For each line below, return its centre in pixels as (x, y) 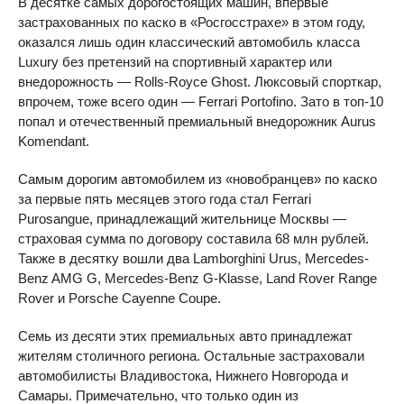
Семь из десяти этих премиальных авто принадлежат (185, 336)
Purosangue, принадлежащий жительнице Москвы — (182, 219)
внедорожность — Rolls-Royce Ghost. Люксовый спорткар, (200, 82)
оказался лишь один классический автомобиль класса (189, 42)
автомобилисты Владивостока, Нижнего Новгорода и (183, 376)
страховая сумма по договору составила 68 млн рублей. (193, 239)
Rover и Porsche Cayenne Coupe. (119, 298)
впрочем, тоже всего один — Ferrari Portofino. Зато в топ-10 (201, 101)
